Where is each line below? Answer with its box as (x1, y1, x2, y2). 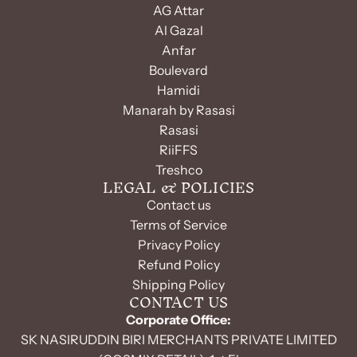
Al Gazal (154, 22, 203, 38)
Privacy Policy (137, 237, 220, 253)
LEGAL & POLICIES (102, 171, 255, 204)
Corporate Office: (126, 312, 231, 328)
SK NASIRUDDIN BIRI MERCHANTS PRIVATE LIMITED (20, 331, 337, 347)
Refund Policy (137, 257, 220, 273)
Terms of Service (130, 217, 227, 233)
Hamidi (157, 82, 200, 98)
